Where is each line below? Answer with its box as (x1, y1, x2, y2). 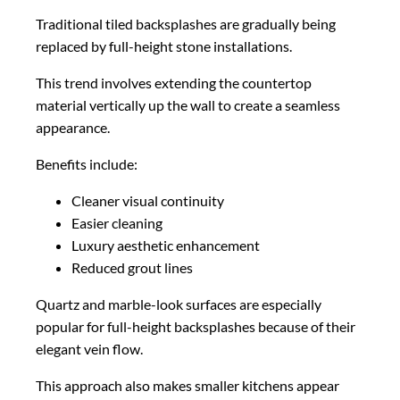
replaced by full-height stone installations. (36, 37, 292, 54)
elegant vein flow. (36, 339, 143, 357)
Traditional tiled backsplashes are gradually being (36, 14, 336, 32)
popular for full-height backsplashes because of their (36, 317, 355, 335)
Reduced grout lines (71, 258, 193, 276)
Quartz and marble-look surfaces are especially (36, 295, 321, 312)
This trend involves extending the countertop (36, 73, 312, 91)
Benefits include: (36, 154, 137, 172)
